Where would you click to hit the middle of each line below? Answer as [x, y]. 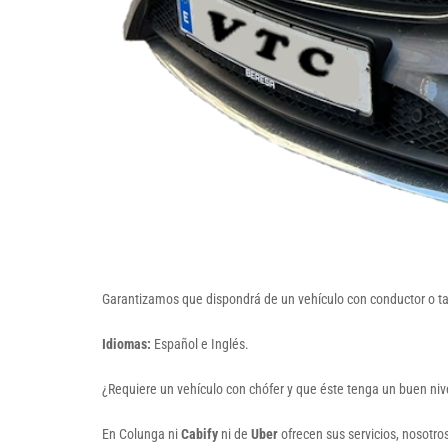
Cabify [199, 433]
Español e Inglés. [200, 343]
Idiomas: [126, 343]
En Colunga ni [141, 433]
